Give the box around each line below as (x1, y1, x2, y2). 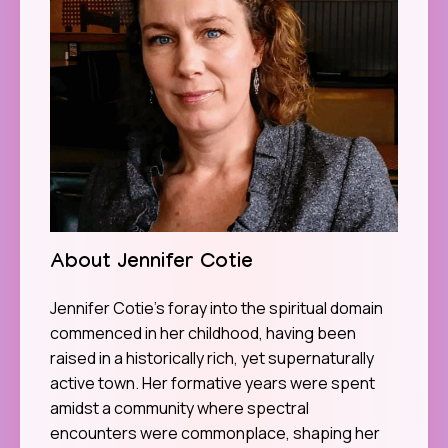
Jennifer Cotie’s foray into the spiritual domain (50, 297, 383, 320)
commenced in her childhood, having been (50, 322, 356, 345)
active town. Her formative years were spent (50, 372, 375, 395)
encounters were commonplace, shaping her (50, 422, 380, 445)
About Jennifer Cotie (50, 252, 253, 277)
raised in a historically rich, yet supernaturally (50, 347, 374, 370)
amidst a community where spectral (50, 397, 309, 420)
